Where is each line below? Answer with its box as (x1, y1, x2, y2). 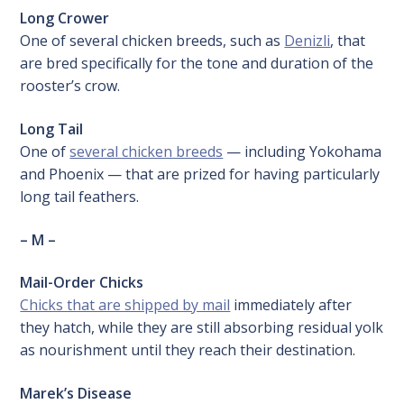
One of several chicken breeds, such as (20, 31, 285, 51)
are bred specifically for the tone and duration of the (20, 53, 374, 74)
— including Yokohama (223, 141, 382, 161)
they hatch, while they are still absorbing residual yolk (20, 317, 384, 338)
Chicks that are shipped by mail (20, 295, 231, 316)
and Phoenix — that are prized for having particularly (20, 163, 381, 184)
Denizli (284, 31, 331, 51)
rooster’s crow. (20, 76, 121, 96)
